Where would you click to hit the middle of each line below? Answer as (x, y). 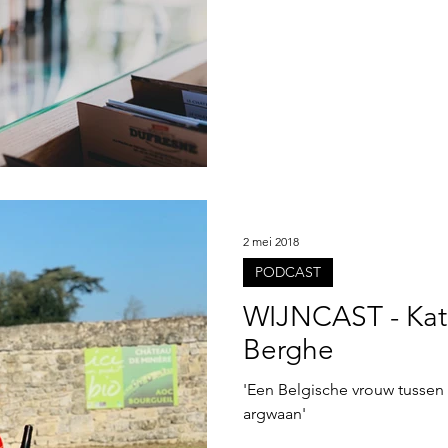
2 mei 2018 (271, 241)
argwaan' (274, 413)
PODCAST (288, 272)
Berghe (288, 349)
